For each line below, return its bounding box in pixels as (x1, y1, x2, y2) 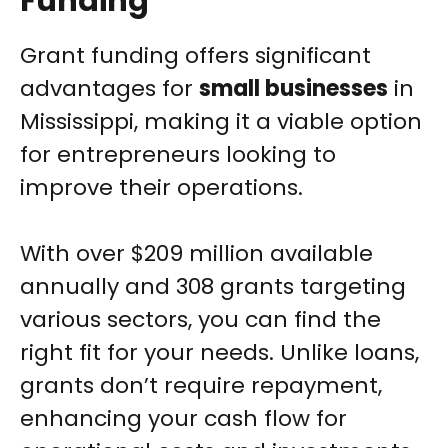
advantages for (20, 73, 199, 105)
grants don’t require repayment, (20, 370, 382, 402)
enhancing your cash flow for (20, 403, 347, 435)
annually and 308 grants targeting (20, 271, 406, 303)
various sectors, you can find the (20, 304, 381, 336)
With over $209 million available (20, 238, 373, 270)
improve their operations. (20, 172, 303, 204)
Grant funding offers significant (20, 40, 371, 72)
